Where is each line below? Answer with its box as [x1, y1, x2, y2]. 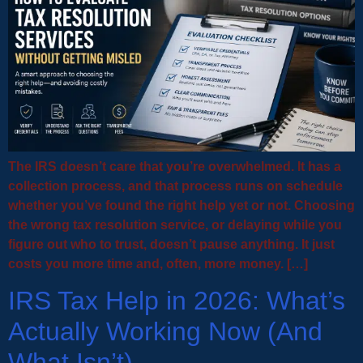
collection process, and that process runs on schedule [8, 178, 343, 193]
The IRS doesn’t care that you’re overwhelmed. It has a [8, 159, 341, 173]
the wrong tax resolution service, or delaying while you [8, 217, 342, 232]
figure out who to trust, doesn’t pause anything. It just [8, 237, 335, 251]
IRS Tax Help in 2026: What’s [8, 285, 345, 315]
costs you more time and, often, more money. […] [8, 256, 308, 271]
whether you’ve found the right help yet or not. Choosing [8, 198, 355, 212]
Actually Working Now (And [8, 316, 322, 346]
